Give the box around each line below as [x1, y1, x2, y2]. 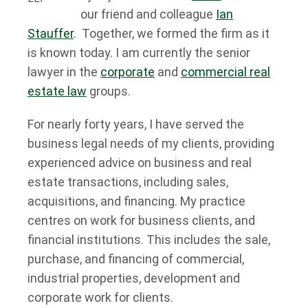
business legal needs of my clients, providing [27, 135, 274, 151]
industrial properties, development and [27, 270, 240, 285]
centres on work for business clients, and [27, 212, 255, 228]
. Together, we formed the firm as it [74, 25, 269, 41]
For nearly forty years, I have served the [27, 116, 244, 131]
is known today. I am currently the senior [27, 45, 250, 60]
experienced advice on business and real [27, 155, 252, 170]
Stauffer [27, 25, 74, 41]
